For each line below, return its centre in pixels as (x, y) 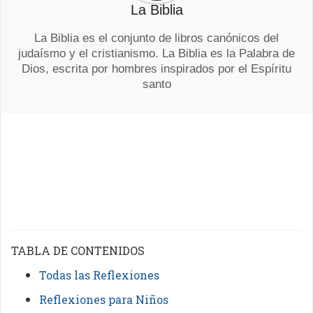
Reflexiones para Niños (104, 299)
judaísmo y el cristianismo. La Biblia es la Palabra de (156, 53)
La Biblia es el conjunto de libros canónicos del (156, 38)
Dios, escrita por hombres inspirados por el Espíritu (156, 69)
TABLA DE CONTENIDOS (78, 250)
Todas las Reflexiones (99, 275)
